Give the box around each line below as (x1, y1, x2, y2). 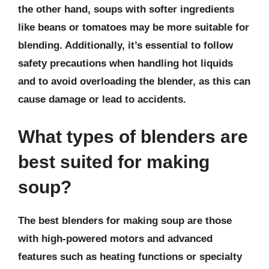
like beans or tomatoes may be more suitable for (18, 22, 249, 33)
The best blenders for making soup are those (18, 214, 232, 226)
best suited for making (18, 151, 210, 172)
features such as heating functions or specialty (18, 250, 242, 262)
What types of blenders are (18, 126, 248, 147)
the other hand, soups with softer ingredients (18, 4, 234, 15)
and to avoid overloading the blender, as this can (18, 76, 250, 87)
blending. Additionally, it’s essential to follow (18, 40, 233, 51)
